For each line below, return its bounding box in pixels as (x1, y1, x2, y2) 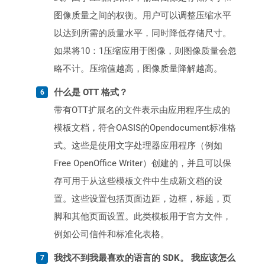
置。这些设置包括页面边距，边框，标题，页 (54, 193, 231, 205)
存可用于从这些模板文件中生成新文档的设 (54, 176, 222, 187)
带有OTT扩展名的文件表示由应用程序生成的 (54, 105, 230, 116)
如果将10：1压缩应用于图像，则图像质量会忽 (54, 46, 237, 57)
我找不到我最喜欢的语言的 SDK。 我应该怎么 (54, 253, 235, 264)
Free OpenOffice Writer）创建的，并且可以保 (54, 158, 231, 169)
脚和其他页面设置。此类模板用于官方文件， (54, 211, 231, 222)
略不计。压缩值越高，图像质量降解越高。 (54, 63, 222, 75)
